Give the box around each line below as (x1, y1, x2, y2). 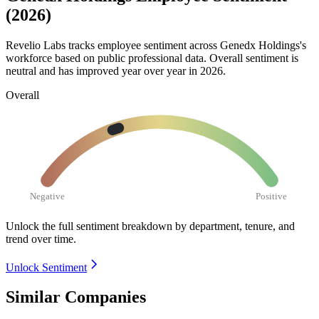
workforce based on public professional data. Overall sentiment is (6, 51, 298, 64)
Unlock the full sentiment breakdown (6, 219, 172, 232)
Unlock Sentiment (6, 261, 87, 273)
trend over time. (6, 232, 76, 245)
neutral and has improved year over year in (6, 64, 200, 77)
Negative (30, 190, 66, 202)
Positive (256, 190, 288, 202)
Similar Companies (6, 288, 146, 307)
